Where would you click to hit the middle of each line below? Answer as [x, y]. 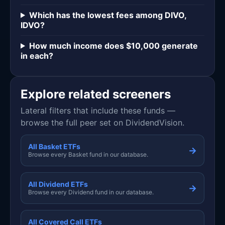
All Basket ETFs [54, 146]
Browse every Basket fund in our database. [88, 154]
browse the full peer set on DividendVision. [102, 122]
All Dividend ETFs [58, 184]
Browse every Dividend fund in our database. [91, 192]
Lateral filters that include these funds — [98, 110]
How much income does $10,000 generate [113, 45]
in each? [37, 55]
